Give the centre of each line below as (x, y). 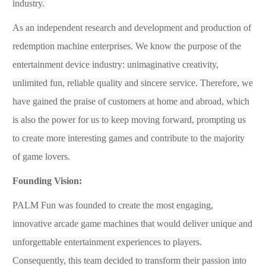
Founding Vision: (47, 180)
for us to (94, 119)
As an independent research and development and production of (132, 27)
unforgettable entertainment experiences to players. (107, 242)
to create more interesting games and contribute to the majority (129, 138)
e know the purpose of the (192, 46)
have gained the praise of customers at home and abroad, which (131, 101)
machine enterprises (94, 46)
